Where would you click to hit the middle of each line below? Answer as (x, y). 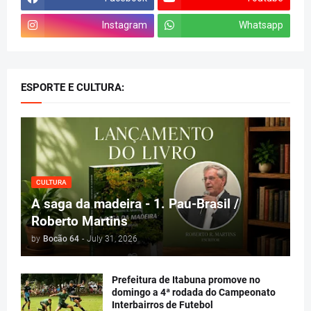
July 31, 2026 (112, 238)
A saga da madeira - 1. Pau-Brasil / (135, 203)
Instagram (124, 25)
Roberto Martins (79, 221)
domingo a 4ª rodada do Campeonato (194, 292)
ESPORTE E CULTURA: (73, 87)
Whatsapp (261, 25)
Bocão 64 (61, 238)
